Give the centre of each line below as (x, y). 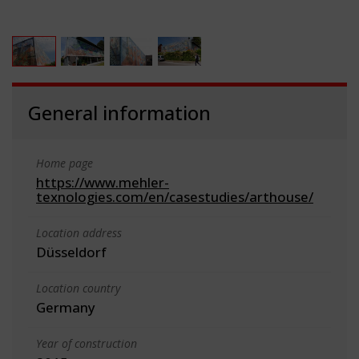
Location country (78, 288)
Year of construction (87, 343)
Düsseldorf (71, 252)
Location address (79, 232)
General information (119, 112)
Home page (65, 163)
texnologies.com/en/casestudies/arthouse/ (175, 196)
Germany (66, 307)
